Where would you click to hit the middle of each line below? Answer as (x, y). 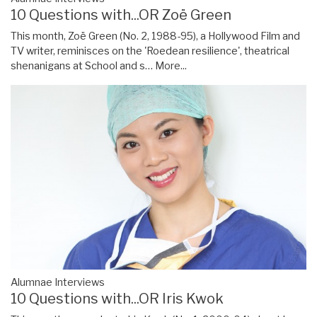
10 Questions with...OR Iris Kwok (117, 298)
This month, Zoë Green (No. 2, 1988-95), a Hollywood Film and (155, 36)
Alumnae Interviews (58, 282)
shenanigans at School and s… (83, 65)
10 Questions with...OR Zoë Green (121, 15)
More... (171, 65)
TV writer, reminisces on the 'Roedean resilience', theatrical (150, 51)
